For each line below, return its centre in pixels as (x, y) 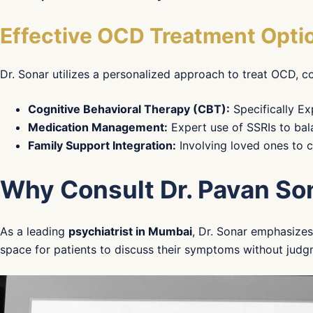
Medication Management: (98, 127)
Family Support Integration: (102, 145)
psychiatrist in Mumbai (130, 231)
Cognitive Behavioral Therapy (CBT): (129, 109)
